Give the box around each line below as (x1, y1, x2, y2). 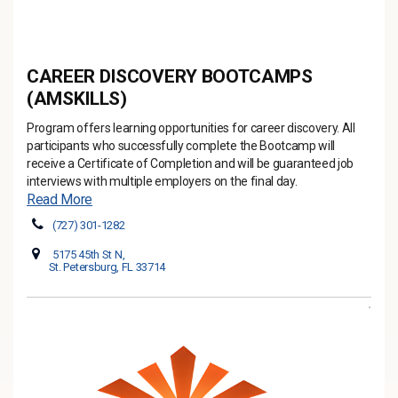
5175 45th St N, (52, 248, 125, 261)
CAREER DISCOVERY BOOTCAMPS (27, 66, 313, 87)
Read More (27, 191, 93, 208)
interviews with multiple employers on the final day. (27, 174, 298, 188)
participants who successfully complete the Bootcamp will (27, 139, 336, 153)
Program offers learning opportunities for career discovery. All (27, 121, 355, 135)
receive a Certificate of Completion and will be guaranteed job (27, 156, 354, 171)
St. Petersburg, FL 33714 (32, 260, 166, 274)
